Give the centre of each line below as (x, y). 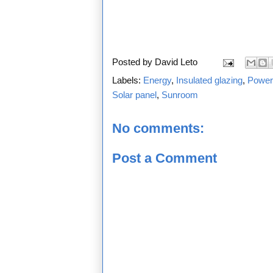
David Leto (176, 62)
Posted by (133, 62)
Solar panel (134, 95)
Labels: (128, 80)
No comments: (158, 129)
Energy (157, 80)
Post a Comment (165, 158)
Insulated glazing (209, 80)
